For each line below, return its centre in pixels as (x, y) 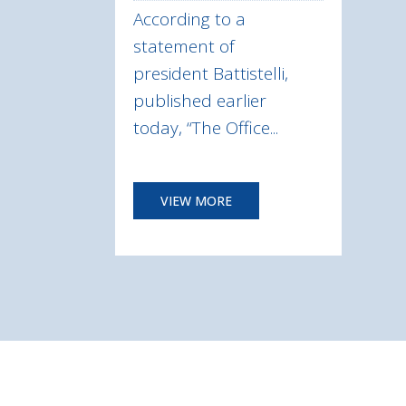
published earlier (200, 100)
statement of (184, 46)
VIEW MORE (196, 200)
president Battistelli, (211, 73)
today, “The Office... (206, 127)
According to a (189, 19)
